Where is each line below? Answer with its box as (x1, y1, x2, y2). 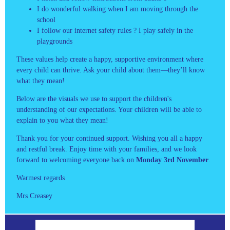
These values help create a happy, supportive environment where (16, 55, 203, 63)
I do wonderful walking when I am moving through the (37, 5, 198, 13)
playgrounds (37, 37, 72, 45)
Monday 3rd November (136, 156, 208, 164)
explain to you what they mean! (16, 116, 110, 124)
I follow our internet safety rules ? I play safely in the (37, 26, 193, 34)
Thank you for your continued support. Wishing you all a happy (16, 134, 202, 142)
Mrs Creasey (16, 191, 56, 200)
